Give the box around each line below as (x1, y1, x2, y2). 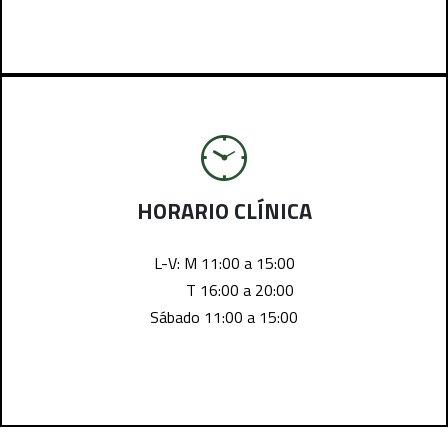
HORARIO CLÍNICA (136, 194, 312, 229)
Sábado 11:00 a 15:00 (150, 305, 298, 330)
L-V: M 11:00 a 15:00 (153, 251, 295, 276)
